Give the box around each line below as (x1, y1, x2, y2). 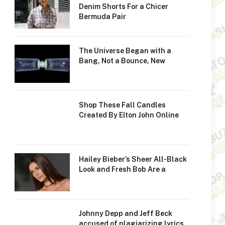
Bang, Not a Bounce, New (79, 57, 165, 65)
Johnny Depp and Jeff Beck (79, 209, 172, 217)
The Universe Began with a (79, 47, 171, 55)
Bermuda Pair (79, 13, 126, 21)
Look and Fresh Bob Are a (79, 165, 166, 173)
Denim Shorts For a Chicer (79, 3, 168, 11)
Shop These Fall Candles (79, 101, 166, 109)
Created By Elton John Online (79, 111, 179, 119)
